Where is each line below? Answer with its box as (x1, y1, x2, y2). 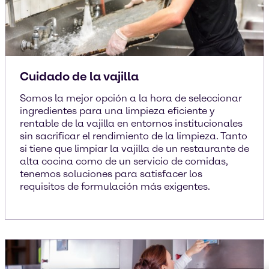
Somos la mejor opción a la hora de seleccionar (20, 92, 242, 104)
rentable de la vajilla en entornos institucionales (20, 118, 243, 129)
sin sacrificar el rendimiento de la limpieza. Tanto (20, 130, 247, 142)
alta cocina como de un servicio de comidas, (20, 156, 228, 167)
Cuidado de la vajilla (20, 69, 139, 83)
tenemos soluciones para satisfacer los (20, 168, 202, 180)
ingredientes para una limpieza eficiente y (20, 105, 215, 116)
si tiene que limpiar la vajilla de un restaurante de (20, 143, 249, 154)
